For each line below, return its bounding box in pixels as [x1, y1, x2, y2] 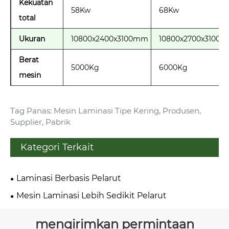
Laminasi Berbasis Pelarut [16, 173, 121, 183]
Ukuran [19, 34, 45, 43]
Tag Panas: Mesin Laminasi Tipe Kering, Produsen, [10, 105, 201, 116]
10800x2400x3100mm [71, 34, 148, 43]
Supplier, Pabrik [10, 117, 71, 127]
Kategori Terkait [20, 141, 94, 153]
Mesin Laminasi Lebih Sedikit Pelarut [16, 190, 167, 200]
